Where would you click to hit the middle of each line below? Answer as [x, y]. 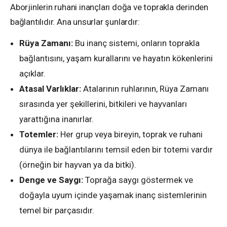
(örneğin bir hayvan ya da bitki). [78, 165]
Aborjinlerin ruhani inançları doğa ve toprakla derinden [109, 7]
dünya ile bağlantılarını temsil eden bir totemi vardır [116, 149]
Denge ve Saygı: [51, 180]
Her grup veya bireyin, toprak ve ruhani [130, 134]
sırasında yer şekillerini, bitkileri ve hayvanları [103, 104]
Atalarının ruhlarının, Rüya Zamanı [145, 89]
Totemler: [39, 134]
